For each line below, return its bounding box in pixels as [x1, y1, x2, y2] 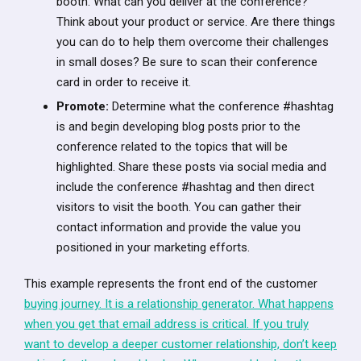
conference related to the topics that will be [56, 139, 288, 154]
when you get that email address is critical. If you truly [24, 316, 309, 331]
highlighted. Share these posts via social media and [56, 159, 326, 174]
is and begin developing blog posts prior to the [56, 118, 301, 134]
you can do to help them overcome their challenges [56, 34, 329, 49]
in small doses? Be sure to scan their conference [56, 54, 317, 69]
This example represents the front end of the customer [24, 276, 317, 291]
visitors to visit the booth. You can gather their [56, 199, 301, 214]
